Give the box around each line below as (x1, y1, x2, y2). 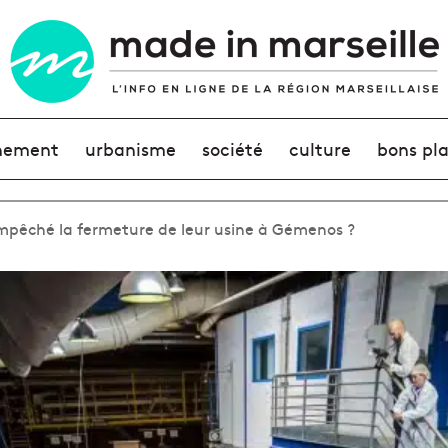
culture (289, 136, 352, 161)
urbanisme (84, 136, 176, 161)
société (201, 136, 263, 161)
